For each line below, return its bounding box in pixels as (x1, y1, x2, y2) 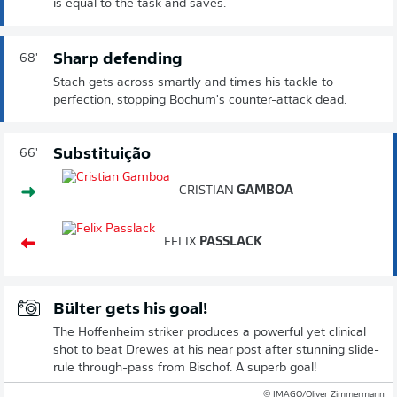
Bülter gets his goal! (53, 300, 207, 318)
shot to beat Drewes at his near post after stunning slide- (53, 343, 379, 357)
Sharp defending (53, 51, 183, 68)
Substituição (53, 145, 151, 163)
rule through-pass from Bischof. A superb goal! (53, 361, 317, 375)
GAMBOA (234, 183, 293, 198)
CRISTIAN (179, 183, 234, 198)
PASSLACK (197, 235, 262, 249)
